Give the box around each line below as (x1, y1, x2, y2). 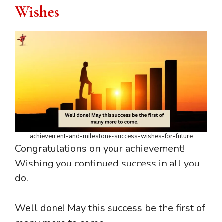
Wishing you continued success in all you (15, 157, 200, 170)
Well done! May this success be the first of (15, 201, 205, 215)
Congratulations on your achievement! (15, 142, 185, 156)
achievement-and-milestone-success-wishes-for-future (29, 132, 193, 141)
